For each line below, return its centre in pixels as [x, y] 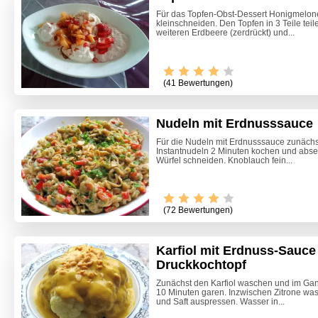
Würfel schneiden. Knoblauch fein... [224, 160]
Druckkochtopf [201, 265]
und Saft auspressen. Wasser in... [220, 302]
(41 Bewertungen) [198, 83]
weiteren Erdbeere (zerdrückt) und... [225, 32]
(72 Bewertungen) [198, 210]
